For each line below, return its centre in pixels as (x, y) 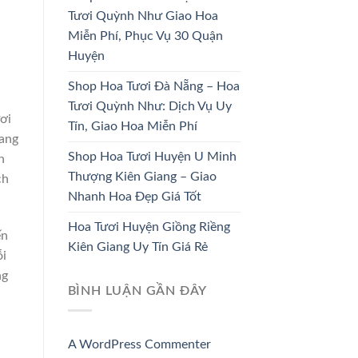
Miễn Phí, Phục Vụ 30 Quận (145, 36)
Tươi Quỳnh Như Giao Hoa (143, 16)
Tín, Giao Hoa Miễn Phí (132, 126)
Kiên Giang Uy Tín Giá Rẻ (137, 247)
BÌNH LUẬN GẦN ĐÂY (137, 290)
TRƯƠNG (264, 26)
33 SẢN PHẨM (106, 43)
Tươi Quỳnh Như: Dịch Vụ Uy (149, 106)
